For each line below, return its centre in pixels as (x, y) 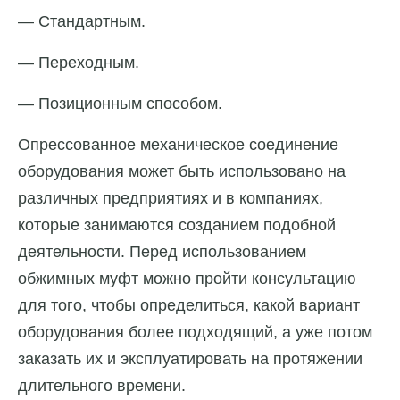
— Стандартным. (82, 21)
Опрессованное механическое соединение (178, 144)
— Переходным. (79, 62)
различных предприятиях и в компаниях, (171, 198)
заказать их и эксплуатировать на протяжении (190, 358)
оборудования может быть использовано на (182, 171)
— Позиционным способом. (120, 103)
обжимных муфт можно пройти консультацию (187, 278)
